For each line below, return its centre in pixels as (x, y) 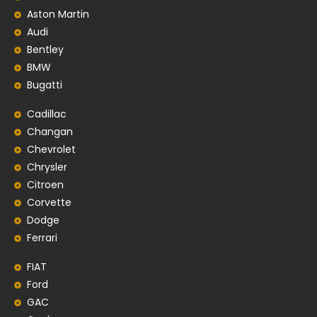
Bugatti (44, 85)
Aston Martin (58, 15)
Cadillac (46, 114)
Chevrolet (51, 150)
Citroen (45, 185)
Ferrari (42, 238)
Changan (50, 132)
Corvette (49, 203)
